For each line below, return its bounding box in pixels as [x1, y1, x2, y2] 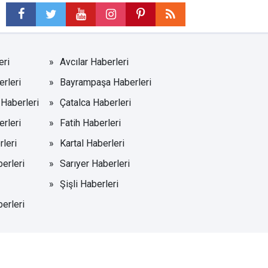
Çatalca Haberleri [60, 96, 132, 108]
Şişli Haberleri [60, 178, 119, 190]
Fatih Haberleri [60, 117, 121, 129]
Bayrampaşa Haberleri [60, 76, 152, 88]
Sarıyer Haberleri [60, 157, 130, 169]
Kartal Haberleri [60, 137, 125, 149]
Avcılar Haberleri [60, 56, 129, 68]
